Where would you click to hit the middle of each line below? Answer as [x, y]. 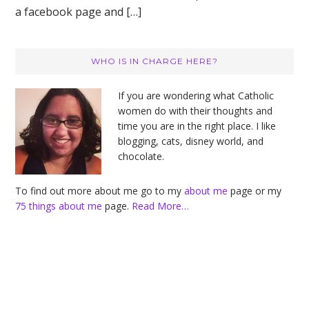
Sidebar [52, 84]
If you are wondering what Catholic [196, 96]
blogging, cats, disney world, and [191, 141]
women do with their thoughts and [196, 111]
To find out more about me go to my [100, 191]
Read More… [161, 206]
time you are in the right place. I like [197, 126]
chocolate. [141, 156]
